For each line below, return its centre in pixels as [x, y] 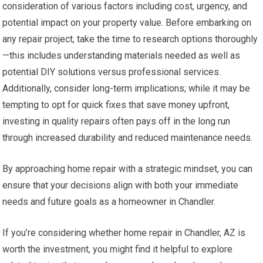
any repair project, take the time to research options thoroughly [130, 39]
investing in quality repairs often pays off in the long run [117, 121]
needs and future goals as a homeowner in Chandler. [109, 201]
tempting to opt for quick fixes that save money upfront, [116, 104]
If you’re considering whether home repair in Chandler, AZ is [124, 232]
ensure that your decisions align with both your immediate [121, 185]
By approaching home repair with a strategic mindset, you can [128, 168]
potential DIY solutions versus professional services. [112, 72]
